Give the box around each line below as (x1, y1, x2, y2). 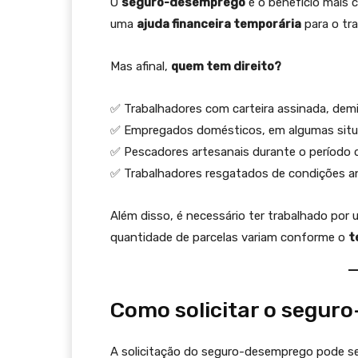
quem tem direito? (171, 59, 281, 74)
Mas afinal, (110, 59, 171, 74)
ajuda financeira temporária (137, 17, 301, 31)
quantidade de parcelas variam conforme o (110, 230, 348, 245)
